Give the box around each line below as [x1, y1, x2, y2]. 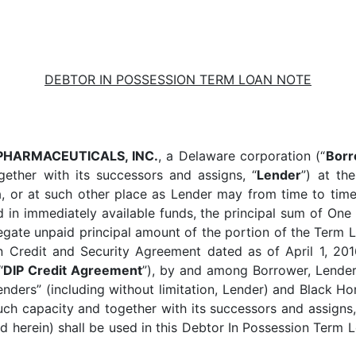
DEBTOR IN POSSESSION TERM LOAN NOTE [44, 72, 311, 87]
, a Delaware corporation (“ [157, 148, 326, 164]
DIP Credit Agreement [3, 262, 142, 278]
